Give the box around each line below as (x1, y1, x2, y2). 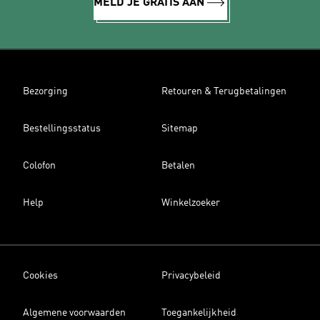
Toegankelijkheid (161, 308, 236, 318)
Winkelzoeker (161, 198, 220, 208)
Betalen (161, 161, 195, 171)
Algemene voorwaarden (23, 308, 126, 318)
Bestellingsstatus (23, 124, 101, 134)
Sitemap (161, 124, 198, 134)
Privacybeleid (161, 271, 221, 281)
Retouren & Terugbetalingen (161, 86, 286, 96)
